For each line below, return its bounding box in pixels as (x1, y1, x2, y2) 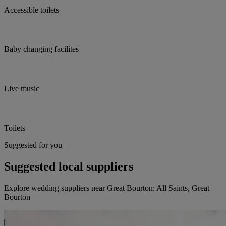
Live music (4, 84, 39, 93)
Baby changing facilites (4, 45, 79, 54)
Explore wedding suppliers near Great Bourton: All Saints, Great (4, 184, 209, 193)
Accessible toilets (4, 6, 59, 15)
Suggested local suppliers (4, 160, 133, 174)
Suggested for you (4, 141, 62, 150)
